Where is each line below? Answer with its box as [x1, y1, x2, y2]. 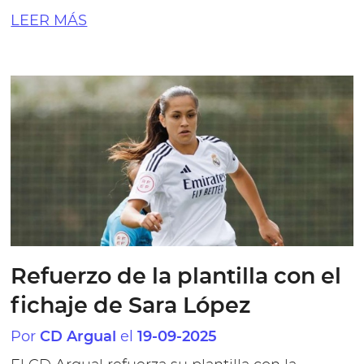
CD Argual [40, 330, 117, 345]
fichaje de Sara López [11, 296, 251, 318]
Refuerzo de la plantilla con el [11, 266, 342, 288]
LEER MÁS [11, 11, 88, 29]
